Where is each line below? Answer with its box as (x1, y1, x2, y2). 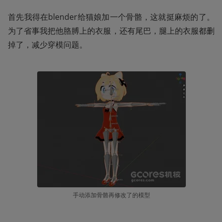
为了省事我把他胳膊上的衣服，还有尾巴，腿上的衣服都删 (8, 25, 215, 37)
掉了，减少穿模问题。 (8, 39, 87, 51)
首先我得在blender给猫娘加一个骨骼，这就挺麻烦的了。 (8, 11, 215, 23)
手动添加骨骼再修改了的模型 (72, 190, 150, 199)
